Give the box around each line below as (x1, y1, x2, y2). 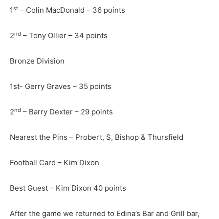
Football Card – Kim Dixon (10, 158, 99, 168)
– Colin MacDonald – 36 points (18, 5, 125, 15)
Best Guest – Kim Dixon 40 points (10, 183, 126, 193)
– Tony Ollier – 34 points (21, 31, 108, 41)
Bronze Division (10, 56, 65, 66)
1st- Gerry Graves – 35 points (10, 82, 111, 91)
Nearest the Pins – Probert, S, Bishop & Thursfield (10, 132, 183, 142)
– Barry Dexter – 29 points (21, 107, 113, 117)
